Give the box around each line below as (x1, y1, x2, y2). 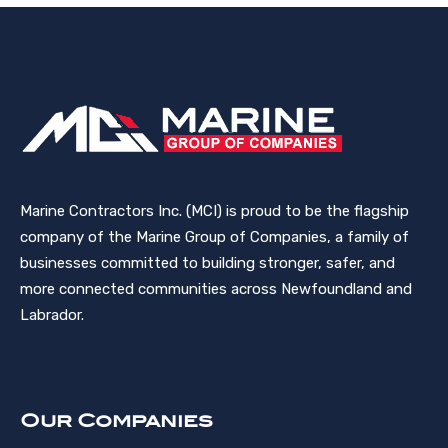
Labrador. (20, 306, 84, 325)
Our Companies (20, 410, 213, 432)
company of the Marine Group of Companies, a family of (20, 228, 409, 247)
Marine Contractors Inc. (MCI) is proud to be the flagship (20, 202, 409, 221)
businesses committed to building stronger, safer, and (20, 254, 395, 273)
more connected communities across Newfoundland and (20, 280, 412, 299)
